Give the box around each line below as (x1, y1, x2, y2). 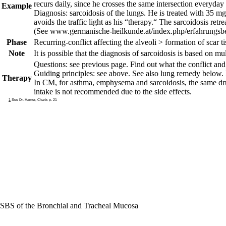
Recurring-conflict (34, 38, 94, 46)
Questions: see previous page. (34, 60, 130, 69)
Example (2, 2, 32, 10)
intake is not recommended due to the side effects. (34, 87, 192, 96)
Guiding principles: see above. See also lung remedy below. (34, 69, 223, 78)
